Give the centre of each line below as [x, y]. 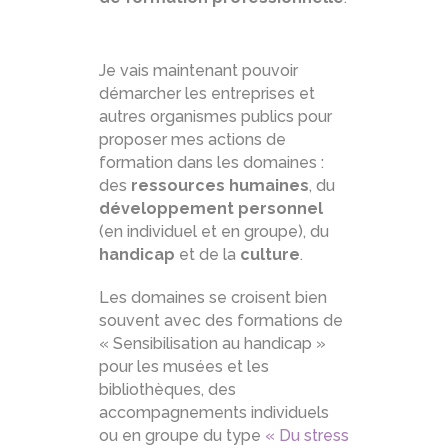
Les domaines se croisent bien [213, 297]
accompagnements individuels [214, 412]
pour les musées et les [184, 366]
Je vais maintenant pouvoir [198, 70]
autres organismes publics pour [215, 116]
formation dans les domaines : [211, 162]
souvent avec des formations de [221, 320]
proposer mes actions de [192, 139]
